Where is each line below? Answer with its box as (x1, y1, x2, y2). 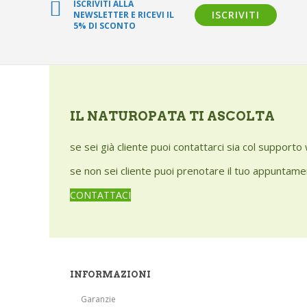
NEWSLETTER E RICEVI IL (73, 9, 174, 21)
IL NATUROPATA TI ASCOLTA (70, 108, 275, 124)
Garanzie (81, 293, 116, 305)
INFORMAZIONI (70, 269, 151, 280)
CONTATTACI (70, 188, 131, 201)
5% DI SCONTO (73, 20, 136, 32)
